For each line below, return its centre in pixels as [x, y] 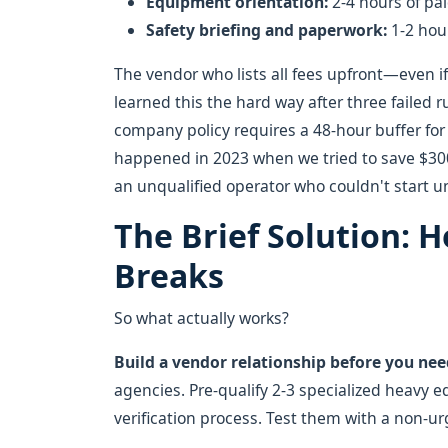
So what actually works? [201, 318]
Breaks [169, 275]
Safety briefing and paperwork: [266, 30]
